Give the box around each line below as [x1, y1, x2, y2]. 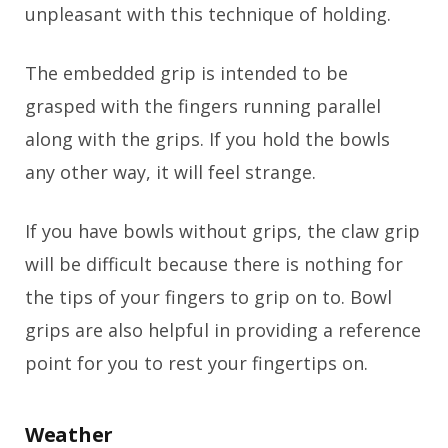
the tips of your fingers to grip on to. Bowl [25, 285, 392, 310]
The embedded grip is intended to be [25, 61, 348, 86]
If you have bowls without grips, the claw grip [25, 219, 420, 244]
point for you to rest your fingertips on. [25, 351, 368, 376]
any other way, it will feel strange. [25, 160, 316, 185]
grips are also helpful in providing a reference [25, 318, 421, 343]
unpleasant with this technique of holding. [25, 2, 391, 27]
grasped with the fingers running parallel [25, 94, 381, 119]
